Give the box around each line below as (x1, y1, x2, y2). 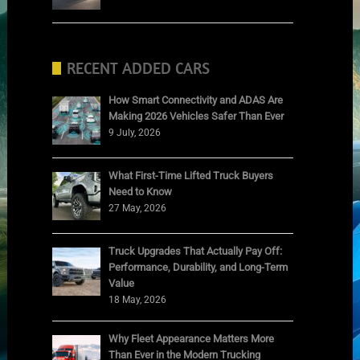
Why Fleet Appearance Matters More (108, 332, 275, 345)
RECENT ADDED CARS (67, 57, 211, 78)
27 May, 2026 (108, 202, 167, 214)
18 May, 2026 (108, 293, 167, 305)
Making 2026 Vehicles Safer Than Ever (108, 109, 284, 122)
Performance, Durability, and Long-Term (108, 260, 288, 273)
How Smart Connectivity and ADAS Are (108, 93, 284, 106)
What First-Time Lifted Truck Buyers (108, 169, 274, 182)
